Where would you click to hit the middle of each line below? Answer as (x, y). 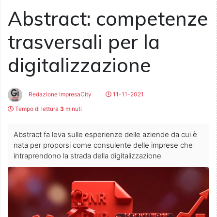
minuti (73, 109)
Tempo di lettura (37, 109)
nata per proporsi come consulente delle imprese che (103, 145)
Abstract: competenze (108, 19)
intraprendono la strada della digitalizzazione (87, 156)
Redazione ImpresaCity (59, 94)
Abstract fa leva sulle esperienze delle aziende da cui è (105, 135)
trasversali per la (84, 42)
